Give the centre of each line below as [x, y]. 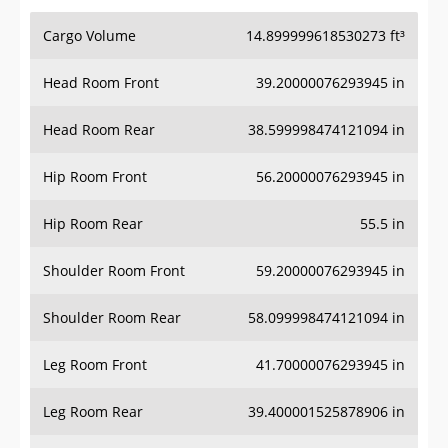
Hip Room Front [95, 177]
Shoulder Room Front [114, 271]
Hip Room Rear [93, 224]
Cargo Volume [89, 36]
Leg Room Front [95, 365]
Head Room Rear [99, 130]
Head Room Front [101, 83]
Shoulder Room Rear [112, 318]
